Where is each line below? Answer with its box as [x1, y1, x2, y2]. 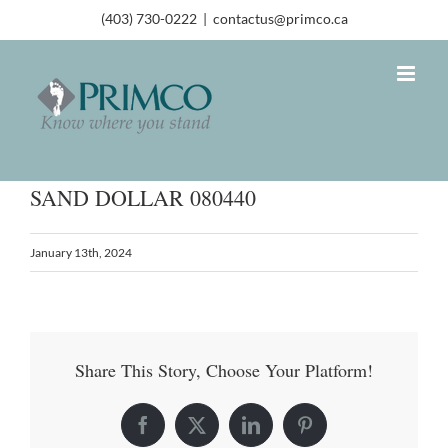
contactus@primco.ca [212, 10, 348, 28]
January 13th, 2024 [30, 244, 132, 260]
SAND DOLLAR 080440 [30, 182, 256, 212]
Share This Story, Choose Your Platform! [75, 357, 373, 382]
